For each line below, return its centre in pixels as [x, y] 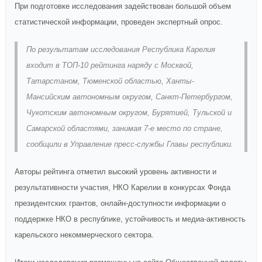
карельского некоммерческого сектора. [84, 235]
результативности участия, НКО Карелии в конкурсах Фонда [123, 187]
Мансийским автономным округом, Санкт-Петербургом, [130, 97]
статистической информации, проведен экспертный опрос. [119, 22]
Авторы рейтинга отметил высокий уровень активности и [116, 172]
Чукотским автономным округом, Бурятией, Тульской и [129, 113]
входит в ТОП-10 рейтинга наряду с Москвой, [110, 65]
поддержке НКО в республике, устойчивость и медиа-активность [130, 219]
